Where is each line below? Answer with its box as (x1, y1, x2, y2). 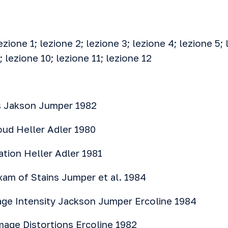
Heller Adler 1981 (21, 148, 102, 159)
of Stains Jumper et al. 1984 (16, 172, 146, 183)
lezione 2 (40, 38, 81, 49)
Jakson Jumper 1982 (1, 100, 97, 111)
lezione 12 (106, 52, 152, 64)
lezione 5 (179, 38, 220, 49)
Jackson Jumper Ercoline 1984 (55, 195, 196, 207)
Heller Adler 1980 (14, 124, 96, 135)
